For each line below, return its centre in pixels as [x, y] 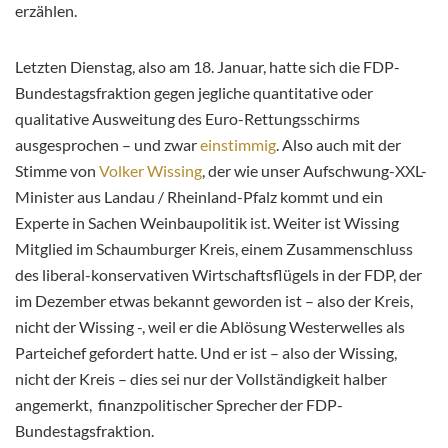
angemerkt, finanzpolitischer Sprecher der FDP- [179, 404]
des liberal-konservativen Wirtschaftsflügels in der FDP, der [218, 274]
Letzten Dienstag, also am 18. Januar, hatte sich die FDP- [207, 66]
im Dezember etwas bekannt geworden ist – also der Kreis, [214, 300]
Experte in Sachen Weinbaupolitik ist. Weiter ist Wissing [207, 222]
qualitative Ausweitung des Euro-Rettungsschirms [187, 118]
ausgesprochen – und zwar [107, 144]
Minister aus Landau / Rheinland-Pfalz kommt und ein [199, 196]
